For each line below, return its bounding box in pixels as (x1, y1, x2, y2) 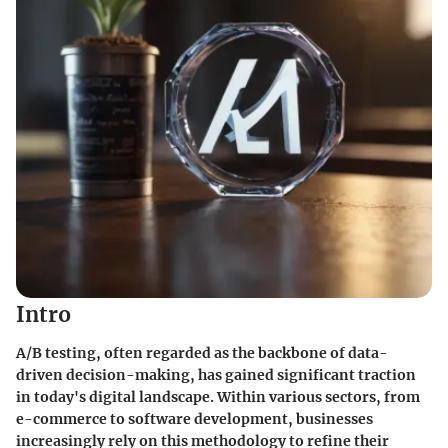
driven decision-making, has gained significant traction (16, 365, 416, 384)
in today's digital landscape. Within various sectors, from (16, 387, 420, 406)
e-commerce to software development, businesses (16, 409, 373, 428)
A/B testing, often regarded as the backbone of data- (16, 343, 388, 362)
